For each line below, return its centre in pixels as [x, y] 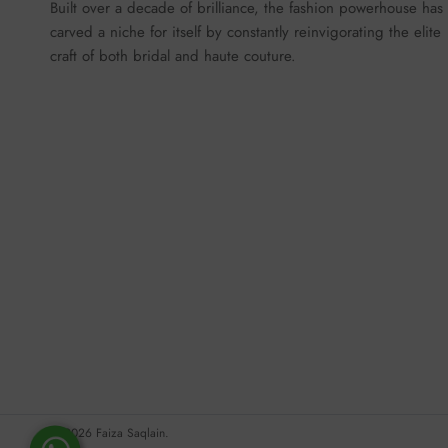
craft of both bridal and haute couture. [173, 55]
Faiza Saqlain [130, 432]
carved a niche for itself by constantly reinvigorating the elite [245, 31]
